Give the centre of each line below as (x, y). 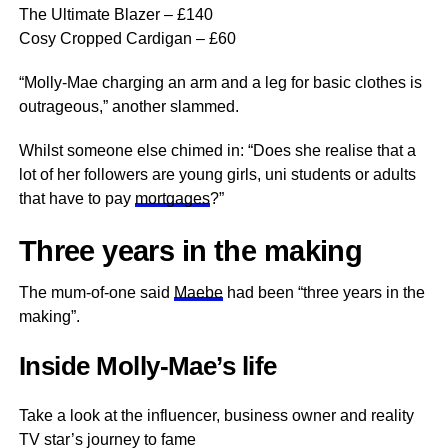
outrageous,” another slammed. (130, 106)
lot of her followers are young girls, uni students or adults (217, 174)
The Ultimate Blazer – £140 (115, 14)
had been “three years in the (323, 292)
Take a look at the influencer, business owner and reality (216, 415)
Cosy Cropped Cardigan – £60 (127, 38)
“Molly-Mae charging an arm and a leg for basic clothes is (220, 82)
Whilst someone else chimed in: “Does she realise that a (217, 150)
